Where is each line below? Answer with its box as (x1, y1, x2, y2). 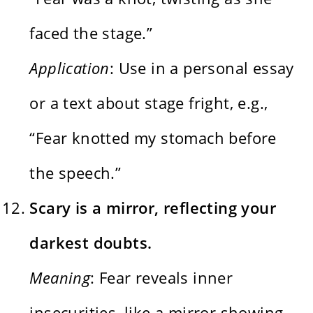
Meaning (29, 266, 91, 288)
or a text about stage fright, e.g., (29, 92, 268, 113)
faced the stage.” (29, 22, 153, 43)
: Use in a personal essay (109, 57, 294, 78)
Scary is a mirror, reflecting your (29, 196, 277, 218)
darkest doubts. (29, 231, 152, 253)
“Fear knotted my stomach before (29, 126, 277, 148)
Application (29, 57, 110, 78)
